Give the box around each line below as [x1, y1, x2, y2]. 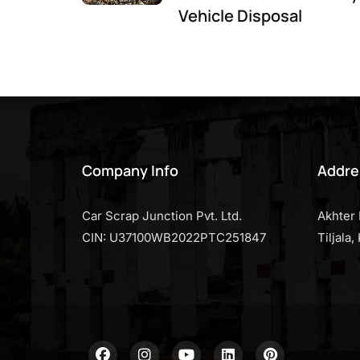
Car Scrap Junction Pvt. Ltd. [82, 208, 242, 223]
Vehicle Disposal [178, 5, 302, 27]
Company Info [82, 161, 178, 180]
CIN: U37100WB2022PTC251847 [82, 230, 266, 245]
